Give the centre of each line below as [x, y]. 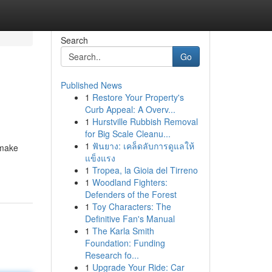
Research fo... [112, 255]
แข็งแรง [100, 158]
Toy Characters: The [131, 206]
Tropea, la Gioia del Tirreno [145, 170]
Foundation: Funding [125, 243]
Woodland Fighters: [130, 182]
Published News [91, 85]
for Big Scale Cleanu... [127, 134]
